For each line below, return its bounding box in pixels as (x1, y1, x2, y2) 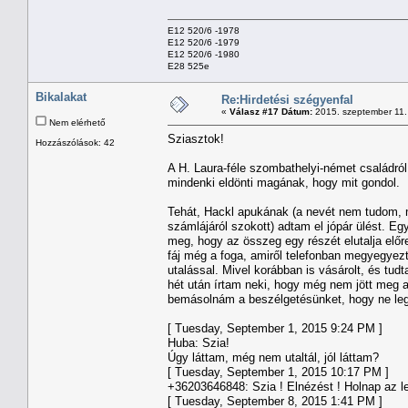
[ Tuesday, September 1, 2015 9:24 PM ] (168, 321, 382, 335)
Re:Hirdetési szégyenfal (221, 92, 353, 107)
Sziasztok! (168, 131, 224, 146)
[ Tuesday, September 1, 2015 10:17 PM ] (168, 364, 389, 379)
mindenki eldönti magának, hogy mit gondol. (168, 175, 400, 189)
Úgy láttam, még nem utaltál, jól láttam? (168, 350, 379, 364)
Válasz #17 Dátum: (229, 106, 312, 117)
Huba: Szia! (168, 335, 229, 350)
